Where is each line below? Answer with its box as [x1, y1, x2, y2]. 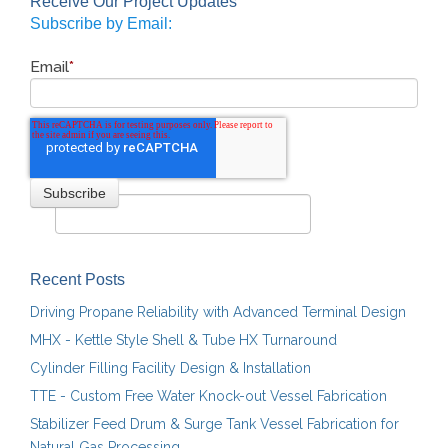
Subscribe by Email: [30, 14, 172, 32]
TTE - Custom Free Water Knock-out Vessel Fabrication [30, 387, 387, 404]
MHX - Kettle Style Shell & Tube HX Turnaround [30, 331, 337, 348]
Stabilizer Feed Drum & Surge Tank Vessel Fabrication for [30, 415, 399, 432]
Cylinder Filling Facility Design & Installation [30, 359, 311, 376]
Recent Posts [30, 270, 125, 288]
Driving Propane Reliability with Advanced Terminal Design [30, 303, 406, 320]
